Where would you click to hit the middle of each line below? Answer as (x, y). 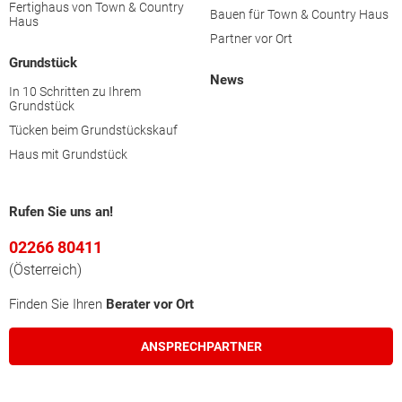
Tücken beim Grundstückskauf (93, 130)
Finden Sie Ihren (57, 304)
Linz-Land (90, 160)
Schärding (91, 363)
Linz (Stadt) (95, 109)
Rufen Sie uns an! (61, 212)
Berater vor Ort (150, 304)
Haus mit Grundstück (68, 155)
